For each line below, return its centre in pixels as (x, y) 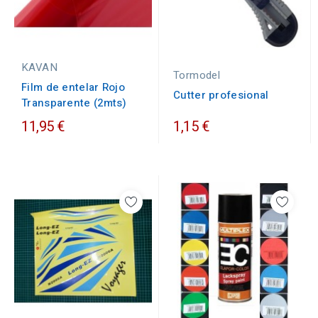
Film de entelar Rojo (73, 87)
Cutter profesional (221, 95)
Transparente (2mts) (74, 103)
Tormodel (197, 75)
